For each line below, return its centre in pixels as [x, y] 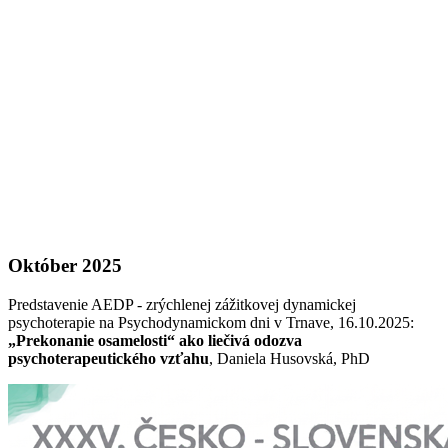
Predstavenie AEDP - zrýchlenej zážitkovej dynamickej [182, 304]
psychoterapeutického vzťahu [108, 358]
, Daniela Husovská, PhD [289, 358]
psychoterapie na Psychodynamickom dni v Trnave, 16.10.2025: [211, 322]
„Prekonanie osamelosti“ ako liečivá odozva [155, 340]
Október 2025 [65, 266]
